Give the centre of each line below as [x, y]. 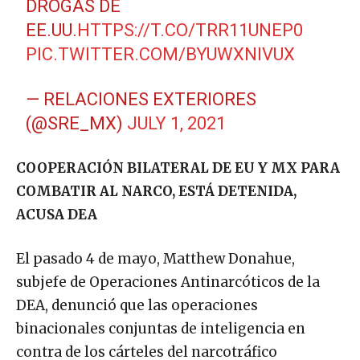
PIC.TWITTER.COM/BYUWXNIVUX [161, 55]
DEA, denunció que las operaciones [137, 306]
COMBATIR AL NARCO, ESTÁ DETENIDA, [156, 192]
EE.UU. [52, 31]
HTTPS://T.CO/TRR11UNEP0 [190, 31]
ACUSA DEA [57, 215]
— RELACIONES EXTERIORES [141, 100]
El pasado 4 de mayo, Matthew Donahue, [155, 259]
